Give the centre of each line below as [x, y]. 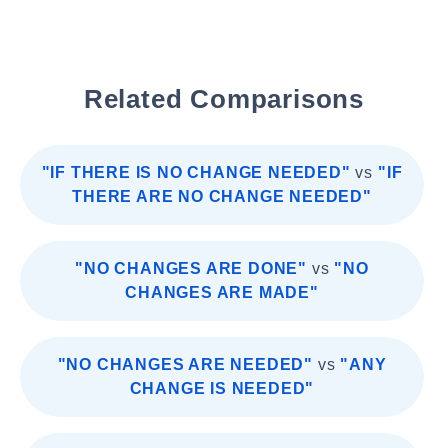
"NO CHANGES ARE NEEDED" [185, 364]
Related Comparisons [224, 99]
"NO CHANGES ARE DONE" [191, 268]
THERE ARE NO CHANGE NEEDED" [222, 196]
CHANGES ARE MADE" [222, 292]
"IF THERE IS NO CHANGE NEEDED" [196, 172]
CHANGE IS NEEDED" [222, 388]
